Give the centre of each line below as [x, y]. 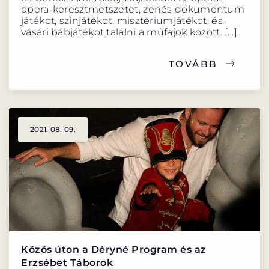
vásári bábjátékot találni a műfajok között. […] [129, 32]
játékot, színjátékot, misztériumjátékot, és [122, 20]
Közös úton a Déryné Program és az [114, 250]
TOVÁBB [193, 64]
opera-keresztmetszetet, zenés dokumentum [133, 9]
